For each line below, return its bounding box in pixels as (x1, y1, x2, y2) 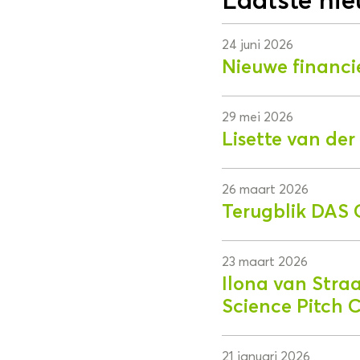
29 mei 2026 (221, 109, 293, 125)
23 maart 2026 (221, 254, 308, 269)
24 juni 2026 (221, 37, 293, 52)
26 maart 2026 (221, 182, 309, 197)
